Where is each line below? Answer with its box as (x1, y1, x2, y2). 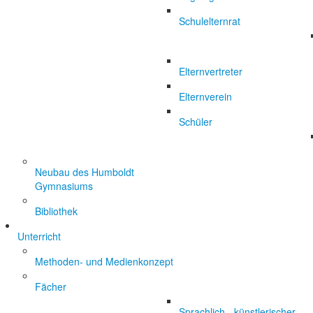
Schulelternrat (179, 14, 240, 28)
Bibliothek (35, 204, 78, 218)
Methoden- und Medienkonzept (35, 254, 173, 268)
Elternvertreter (179, 64, 242, 78)
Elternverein (179, 89, 232, 103)
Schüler (179, 115, 212, 129)
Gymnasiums (35, 179, 93, 193)
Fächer (35, 279, 66, 293)
